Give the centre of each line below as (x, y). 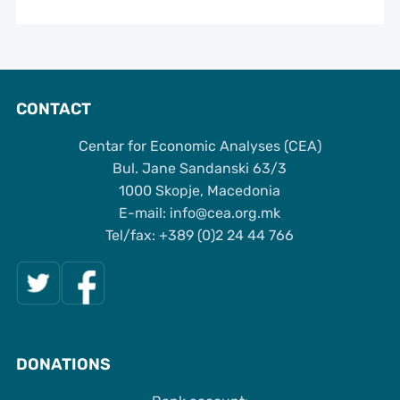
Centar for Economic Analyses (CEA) (200, 146)
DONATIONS (63, 364)
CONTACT (53, 108)
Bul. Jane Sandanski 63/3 (200, 168)
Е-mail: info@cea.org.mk (200, 212)
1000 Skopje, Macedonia (200, 190)
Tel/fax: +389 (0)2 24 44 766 (200, 235)
